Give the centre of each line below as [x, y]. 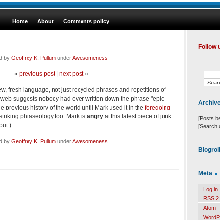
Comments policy [86, 21]
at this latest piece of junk [137, 116]
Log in [210, 189]
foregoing [158, 107]
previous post [37, 73]
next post [71, 73]
